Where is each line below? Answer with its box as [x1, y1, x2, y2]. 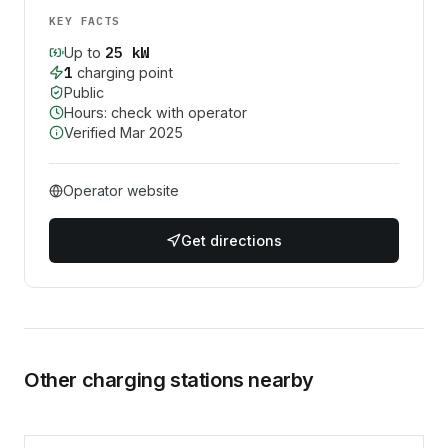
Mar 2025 [120, 123, 183, 141]
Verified [64, 123, 120, 141]
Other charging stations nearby [24, 367, 314, 392]
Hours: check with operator [64, 103, 247, 121]
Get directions [181, 231, 282, 249]
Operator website [63, 181, 179, 199]
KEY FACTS [49, 13, 121, 28]
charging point [72, 63, 173, 81]
